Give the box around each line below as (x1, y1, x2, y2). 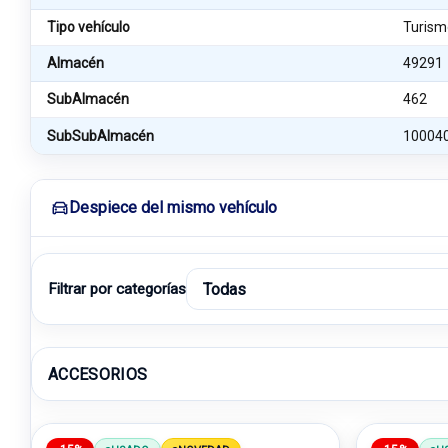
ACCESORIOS (48, 364, 148, 384)
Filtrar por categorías (48, 280, 186, 298)
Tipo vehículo (47, 19, 130, 35)
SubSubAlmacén (47, 127, 154, 144)
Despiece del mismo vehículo (69, 198, 277, 217)
